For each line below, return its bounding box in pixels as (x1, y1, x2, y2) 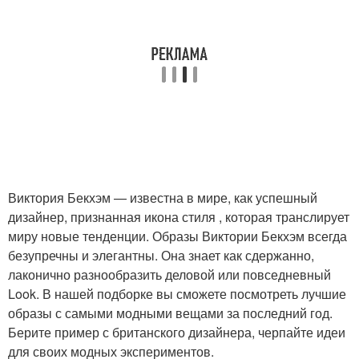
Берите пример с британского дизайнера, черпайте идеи (8, 323, 345, 341)
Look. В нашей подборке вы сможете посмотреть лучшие (8, 284, 346, 303)
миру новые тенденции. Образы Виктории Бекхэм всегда (8, 227, 347, 245)
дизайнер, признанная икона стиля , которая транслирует (8, 208, 349, 226)
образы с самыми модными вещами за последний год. (8, 304, 333, 322)
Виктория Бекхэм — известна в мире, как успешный (8, 188, 317, 207)
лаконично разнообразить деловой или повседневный (8, 265, 331, 284)
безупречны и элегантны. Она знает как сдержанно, (8, 246, 314, 264)
